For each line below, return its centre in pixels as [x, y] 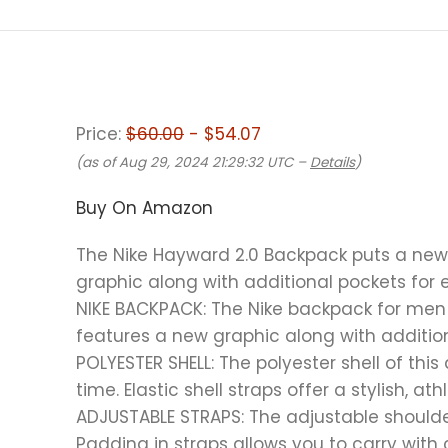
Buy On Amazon [144, 207]
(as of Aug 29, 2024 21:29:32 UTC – [193, 162]
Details [332, 162]
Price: [101, 133]
